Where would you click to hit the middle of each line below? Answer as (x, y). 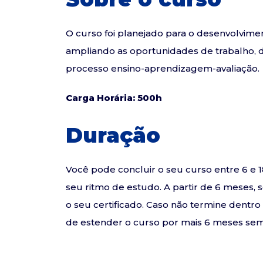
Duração (113, 136)
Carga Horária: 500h (114, 98)
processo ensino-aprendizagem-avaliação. (163, 69)
